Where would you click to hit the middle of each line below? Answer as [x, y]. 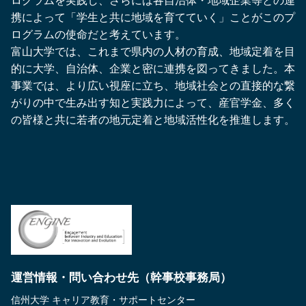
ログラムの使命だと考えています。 [98, 34]
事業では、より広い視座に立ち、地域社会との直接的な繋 [153, 85]
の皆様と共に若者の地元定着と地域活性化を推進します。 [153, 120]
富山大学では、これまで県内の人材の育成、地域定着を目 [153, 51]
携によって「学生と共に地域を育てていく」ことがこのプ [153, 17]
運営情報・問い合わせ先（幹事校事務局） [121, 277]
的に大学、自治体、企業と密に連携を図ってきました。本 [153, 68]
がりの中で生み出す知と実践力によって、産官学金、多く [153, 102]
